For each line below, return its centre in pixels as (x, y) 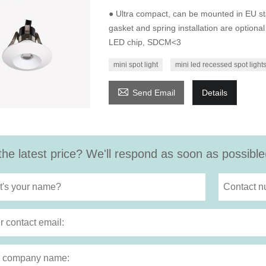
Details (214, 93)
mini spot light (135, 65)
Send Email (153, 93)
